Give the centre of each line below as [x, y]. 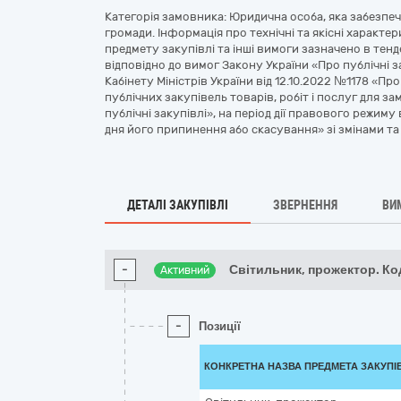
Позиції [220, 326]
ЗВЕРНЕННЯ [305, 205]
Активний [185, 270]
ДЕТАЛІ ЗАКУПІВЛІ [178, 205]
